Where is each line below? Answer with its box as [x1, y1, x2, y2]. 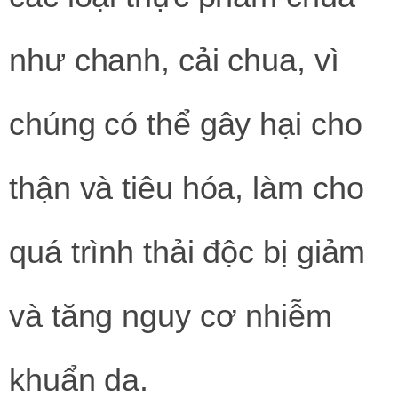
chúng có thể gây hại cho [9, 105, 362, 142]
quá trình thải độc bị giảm [9, 233, 366, 270]
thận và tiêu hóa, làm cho [9, 169, 364, 206]
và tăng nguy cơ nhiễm [9, 297, 332, 334]
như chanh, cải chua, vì [9, 41, 339, 78]
